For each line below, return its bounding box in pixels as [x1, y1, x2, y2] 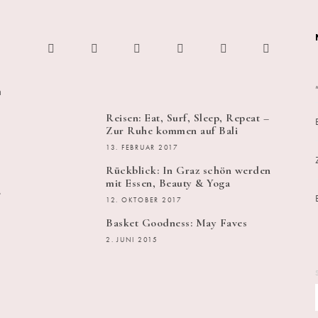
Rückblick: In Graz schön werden [106, 163, 271, 177]
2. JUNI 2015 [106, 236, 158, 244]
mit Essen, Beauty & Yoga [106, 176, 230, 190]
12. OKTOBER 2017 [106, 196, 182, 204]
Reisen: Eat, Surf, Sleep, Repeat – [106, 111, 269, 125]
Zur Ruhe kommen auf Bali [106, 124, 238, 138]
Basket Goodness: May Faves [106, 216, 247, 230]
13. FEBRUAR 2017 [106, 143, 179, 152]
